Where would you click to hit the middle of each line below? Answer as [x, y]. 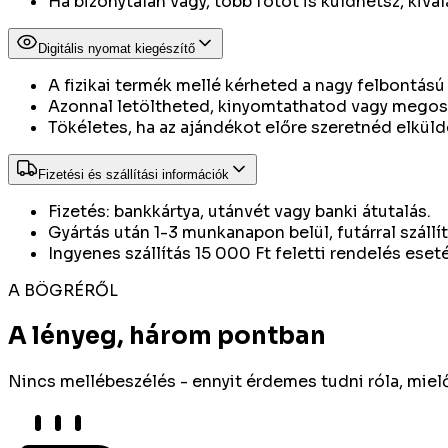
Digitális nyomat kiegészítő [116, 49]
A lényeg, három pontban [167, 336]
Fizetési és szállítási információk [133, 175]
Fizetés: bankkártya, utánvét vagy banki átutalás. [239, 212]
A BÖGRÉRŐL [63, 291]
